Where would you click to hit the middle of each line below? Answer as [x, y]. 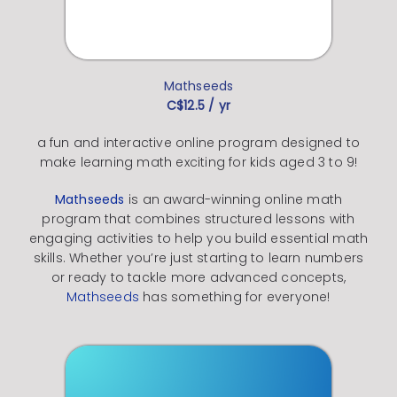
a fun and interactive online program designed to [198, 142]
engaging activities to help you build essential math [198, 238]
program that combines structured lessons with [198, 218]
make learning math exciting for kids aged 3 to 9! [198, 162]
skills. [50, 257]
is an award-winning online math [235, 199]
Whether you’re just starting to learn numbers [217, 257]
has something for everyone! [237, 296]
